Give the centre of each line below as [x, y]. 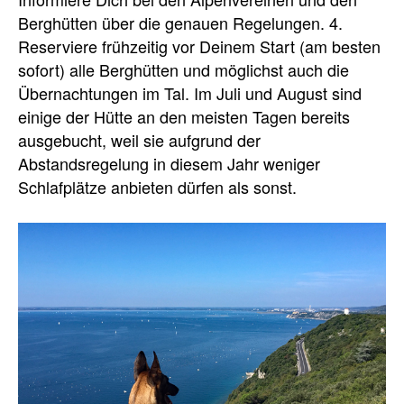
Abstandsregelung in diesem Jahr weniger [169, 163]
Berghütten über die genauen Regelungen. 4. [180, 23]
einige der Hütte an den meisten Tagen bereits [184, 116]
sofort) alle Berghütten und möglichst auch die [184, 69]
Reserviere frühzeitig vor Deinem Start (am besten [199, 46]
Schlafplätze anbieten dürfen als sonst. [157, 187]
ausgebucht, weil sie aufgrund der [139, 140]
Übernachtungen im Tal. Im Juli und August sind [190, 93]
